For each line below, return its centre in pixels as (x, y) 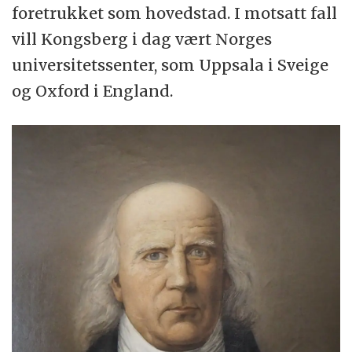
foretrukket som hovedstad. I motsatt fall (175, 13)
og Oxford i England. (93, 91)
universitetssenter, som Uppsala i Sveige (170, 65)
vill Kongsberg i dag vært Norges (142, 39)
